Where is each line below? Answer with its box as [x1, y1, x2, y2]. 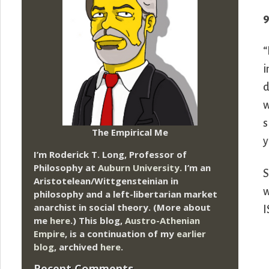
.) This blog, [70, 214, 125, 226]
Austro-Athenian [125, 214, 200, 226]
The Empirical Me [92, 125, 169, 138]
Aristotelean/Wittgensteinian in [34, 174, 178, 187]
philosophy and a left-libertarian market [34, 187, 217, 200]
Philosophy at [34, 161, 98, 174]
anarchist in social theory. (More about [34, 201, 211, 213]
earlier [177, 227, 206, 240]
